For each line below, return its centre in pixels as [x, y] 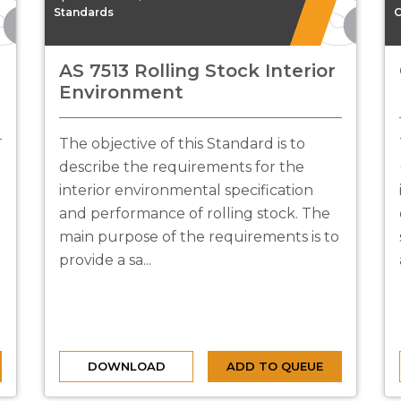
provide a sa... [105, 260]
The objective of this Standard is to [182, 144]
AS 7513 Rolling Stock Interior [197, 71]
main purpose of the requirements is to [199, 237]
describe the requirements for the [182, 167]
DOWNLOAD [126, 366]
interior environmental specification [186, 190]
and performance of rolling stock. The [195, 213]
